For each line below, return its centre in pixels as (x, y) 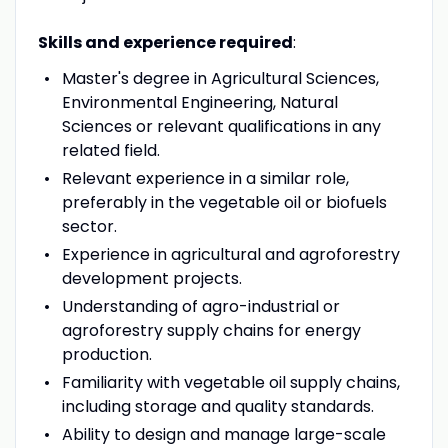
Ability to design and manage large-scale (223, 434)
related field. (110, 150)
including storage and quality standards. (217, 406)
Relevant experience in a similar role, (205, 178)
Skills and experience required (165, 42)
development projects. (151, 278)
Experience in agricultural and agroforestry (230, 254)
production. (106, 354)
